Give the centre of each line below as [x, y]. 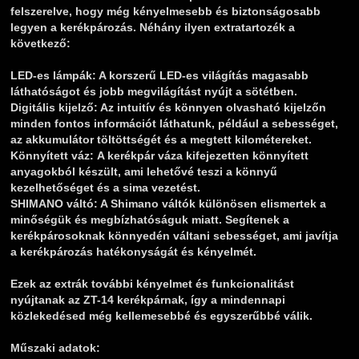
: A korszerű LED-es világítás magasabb [200, 76]
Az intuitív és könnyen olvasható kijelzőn [212, 108]
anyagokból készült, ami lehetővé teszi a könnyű [144, 172]
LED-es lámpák [51, 76]
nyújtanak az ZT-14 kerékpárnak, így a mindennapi [148, 300]
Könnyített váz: [52, 156]
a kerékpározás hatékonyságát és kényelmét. [133, 252]
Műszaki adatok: [55, 348]
